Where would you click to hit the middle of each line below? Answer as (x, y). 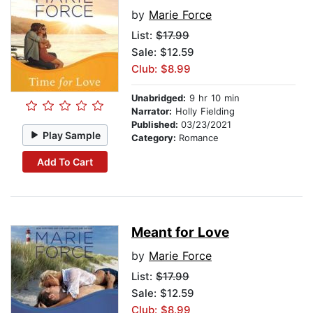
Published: (156, 125)
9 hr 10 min (213, 98)
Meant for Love (180, 233)
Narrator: (152, 111)
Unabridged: (159, 98)
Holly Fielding (203, 111)
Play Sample (72, 135)
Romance (199, 138)
